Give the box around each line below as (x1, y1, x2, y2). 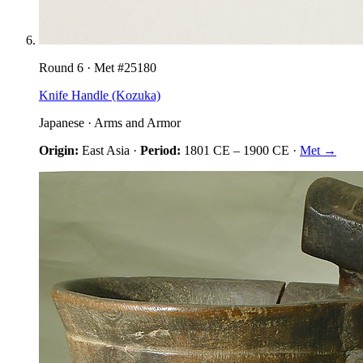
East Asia (82, 143, 130, 157)
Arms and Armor (94, 115, 181, 130)
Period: (140, 143, 181, 157)
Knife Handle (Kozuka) (39, 88, 160, 102)
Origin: (39, 143, 79, 157)
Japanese (39, 115, 84, 130)
